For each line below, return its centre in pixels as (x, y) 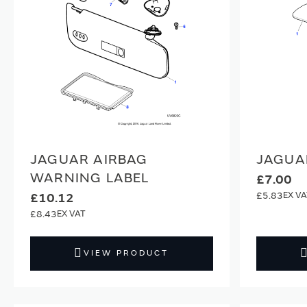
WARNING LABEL (90, 177)
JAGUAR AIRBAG (89, 159)
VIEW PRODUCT (126, 253)
